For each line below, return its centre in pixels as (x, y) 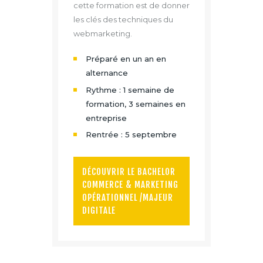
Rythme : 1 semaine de (130, 90)
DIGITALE (99, 211)
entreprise (106, 118)
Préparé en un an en (126, 59)
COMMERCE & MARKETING (130, 185)
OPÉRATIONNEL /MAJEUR (128, 198)
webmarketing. (103, 33)
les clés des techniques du (123, 19)
